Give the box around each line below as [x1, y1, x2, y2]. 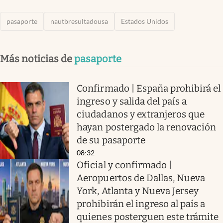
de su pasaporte [77, 134, 145, 146]
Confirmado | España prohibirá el [77, 82, 221, 94]
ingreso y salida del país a [77, 95, 187, 107]
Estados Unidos [121, 17, 168, 25]
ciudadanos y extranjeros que [77, 108, 205, 120]
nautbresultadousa [50, 17, 108, 25]
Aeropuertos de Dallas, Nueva [77, 172, 206, 184]
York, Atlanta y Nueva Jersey [77, 185, 199, 197]
